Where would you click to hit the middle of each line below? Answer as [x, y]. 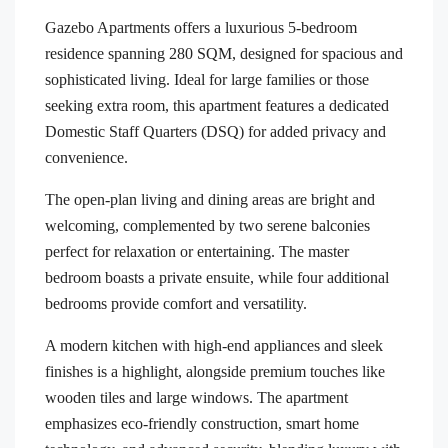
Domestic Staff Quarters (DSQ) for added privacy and [215, 131]
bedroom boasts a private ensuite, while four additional [217, 277]
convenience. [86, 157]
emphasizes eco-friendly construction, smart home [202, 423]
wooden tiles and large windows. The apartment [196, 397]
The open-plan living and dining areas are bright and [210, 199]
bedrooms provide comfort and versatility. [176, 303]
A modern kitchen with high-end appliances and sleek [214, 345]
